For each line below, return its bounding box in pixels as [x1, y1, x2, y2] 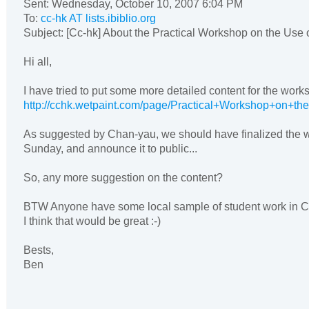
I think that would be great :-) [23, 215, 161, 227]
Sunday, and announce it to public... [23, 142, 197, 154]
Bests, [23, 243, 54, 256]
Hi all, [23, 55, 52, 68]
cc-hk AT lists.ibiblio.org [41, 12, 156, 24]
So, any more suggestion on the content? [23, 171, 223, 183]
